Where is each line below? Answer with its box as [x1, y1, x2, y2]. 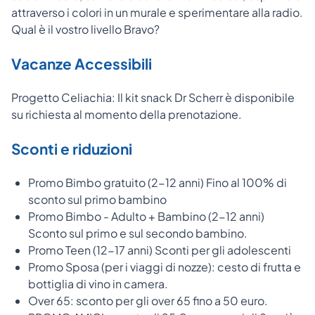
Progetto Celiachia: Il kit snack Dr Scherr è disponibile [11, 89, 295, 105]
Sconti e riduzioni [11, 139, 132, 158]
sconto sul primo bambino [28, 191, 169, 207]
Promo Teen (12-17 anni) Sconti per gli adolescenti [28, 242, 293, 257]
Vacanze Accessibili [11, 53, 152, 73]
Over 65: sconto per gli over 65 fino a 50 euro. [28, 292, 270, 308]
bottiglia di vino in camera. [28, 276, 170, 291]
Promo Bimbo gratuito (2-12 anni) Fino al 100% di [28, 174, 287, 190]
